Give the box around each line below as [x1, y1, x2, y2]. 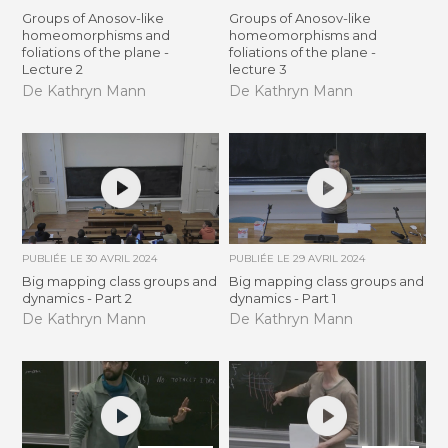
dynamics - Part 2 [22, 289, 133, 306]
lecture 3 [228, 61, 287, 78]
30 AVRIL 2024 [86, 251, 158, 265]
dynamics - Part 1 [228, 289, 336, 306]
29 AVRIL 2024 [292, 251, 365, 265]
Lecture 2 [22, 61, 84, 78]
